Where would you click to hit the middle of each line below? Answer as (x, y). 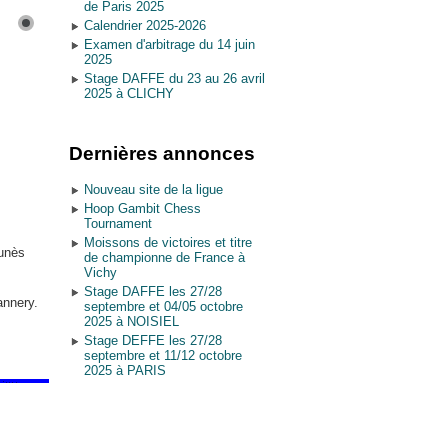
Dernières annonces (161, 153)
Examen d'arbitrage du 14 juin (169, 44)
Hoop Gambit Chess (142, 208)
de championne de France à (164, 257)
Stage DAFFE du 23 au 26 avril (174, 78)
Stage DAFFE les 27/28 (152, 291)
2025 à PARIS (124, 370)
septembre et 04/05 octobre (163, 306)
